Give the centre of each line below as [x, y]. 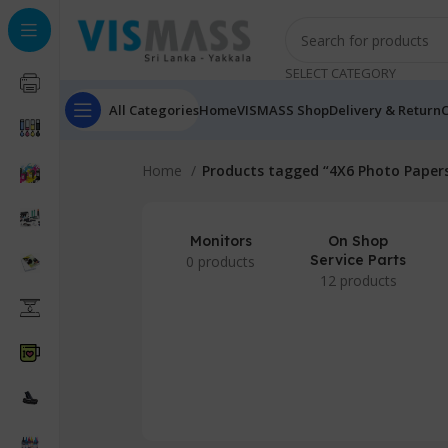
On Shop [358, 241]
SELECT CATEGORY [340, 73]
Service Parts [358, 260]
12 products [358, 280]
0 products [221, 261]
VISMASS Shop [283, 109]
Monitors [220, 241]
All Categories [154, 109]
